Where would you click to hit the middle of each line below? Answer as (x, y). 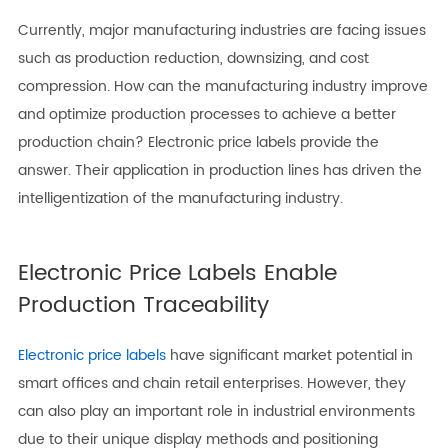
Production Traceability (143, 306)
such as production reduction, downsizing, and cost (193, 59)
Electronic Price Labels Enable (177, 274)
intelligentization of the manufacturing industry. (180, 199)
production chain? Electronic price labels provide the (198, 143)
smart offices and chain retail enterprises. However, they (211, 384)
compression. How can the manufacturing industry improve (222, 87)
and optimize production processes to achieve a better (206, 115)
